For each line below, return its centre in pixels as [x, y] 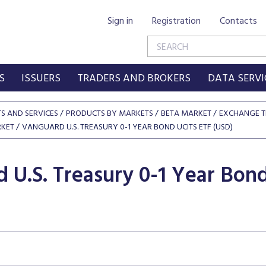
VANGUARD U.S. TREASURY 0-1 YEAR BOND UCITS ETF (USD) [127, 127]
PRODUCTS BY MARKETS [110, 114]
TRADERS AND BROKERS [134, 79]
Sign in [120, 21]
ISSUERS [41, 79]
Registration [176, 21]
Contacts [238, 21]
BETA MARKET [186, 114]
